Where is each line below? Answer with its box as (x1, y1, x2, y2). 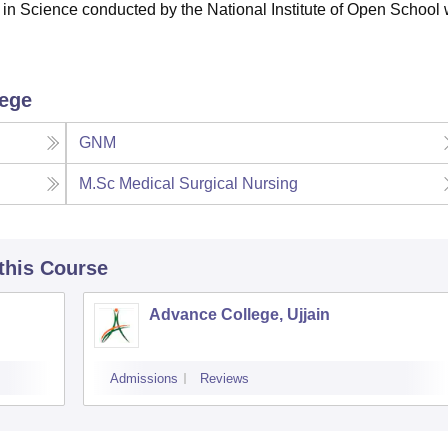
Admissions (110, 371, 178, 387)
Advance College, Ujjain (149, 306, 330, 324)
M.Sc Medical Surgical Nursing (79, 175, 299, 193)
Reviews (200, 371, 249, 387)
